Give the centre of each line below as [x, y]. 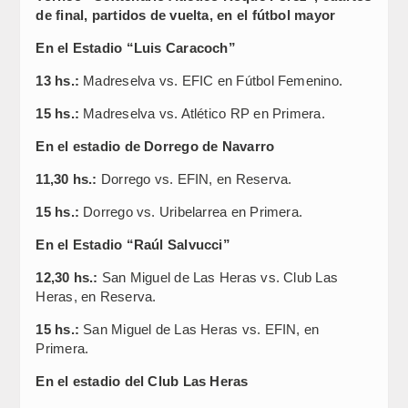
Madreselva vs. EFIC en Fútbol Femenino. [213, 81]
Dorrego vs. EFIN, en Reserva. [196, 179]
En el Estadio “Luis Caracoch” [136, 48]
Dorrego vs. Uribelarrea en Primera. [193, 212]
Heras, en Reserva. [96, 296]
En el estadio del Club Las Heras [142, 381]
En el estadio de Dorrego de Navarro [155, 146]
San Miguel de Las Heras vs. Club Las [219, 277]
